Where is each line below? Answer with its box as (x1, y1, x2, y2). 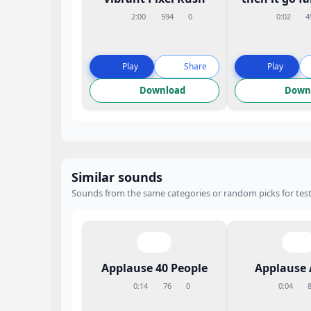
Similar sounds (72, 169, 162, 185)
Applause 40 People (101, 260, 208, 276)
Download (140, 84, 186, 96)
